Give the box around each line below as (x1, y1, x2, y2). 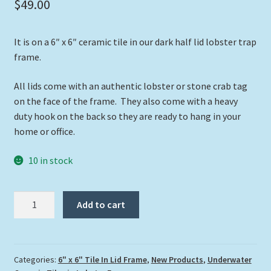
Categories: (13, 253, 58, 265)
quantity (13, 237, 48, 250)
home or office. (13, 125, 75, 137)
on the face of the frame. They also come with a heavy (13, 94, 238, 107)
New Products (151, 253, 203, 265)
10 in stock (28, 154, 73, 166)
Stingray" (13, 222, 53, 235)
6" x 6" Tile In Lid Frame (57, 253, 147, 265)
